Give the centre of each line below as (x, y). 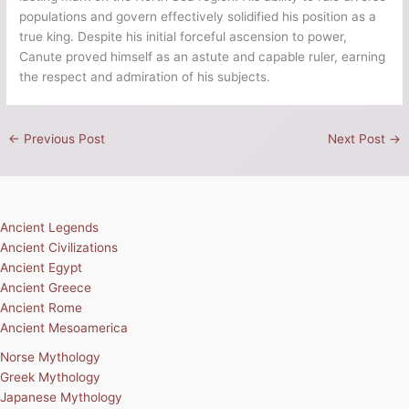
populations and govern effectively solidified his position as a (198, 16)
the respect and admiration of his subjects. (145, 76)
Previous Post (63, 138)
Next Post (358, 138)
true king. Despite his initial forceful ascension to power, (184, 36)
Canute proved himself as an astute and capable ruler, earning (203, 56)
